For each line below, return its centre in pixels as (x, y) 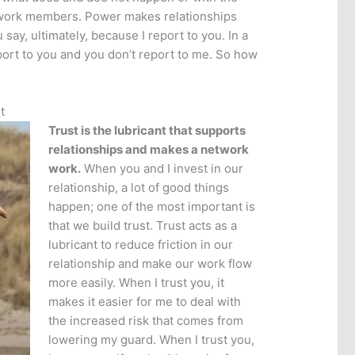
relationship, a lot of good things (138, 188)
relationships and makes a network (148, 150)
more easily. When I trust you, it (136, 283)
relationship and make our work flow (150, 264)
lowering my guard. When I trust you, (151, 340)
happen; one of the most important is (151, 207)
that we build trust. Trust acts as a (142, 226)
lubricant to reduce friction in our (140, 245)
